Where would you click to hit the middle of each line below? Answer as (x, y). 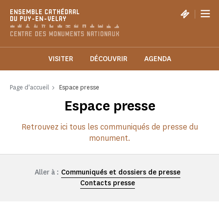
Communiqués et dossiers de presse (121, 173)
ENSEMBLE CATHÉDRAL (45, 12)
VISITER (61, 59)
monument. (109, 138)
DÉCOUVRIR (109, 59)
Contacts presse (108, 183)
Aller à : (47, 173)
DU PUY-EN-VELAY (38, 19)
